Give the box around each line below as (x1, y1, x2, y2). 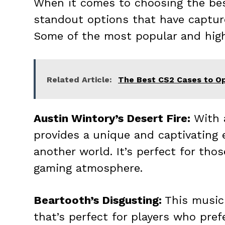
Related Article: (47, 75, 112, 85)
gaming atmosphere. (34, 162, 143, 175)
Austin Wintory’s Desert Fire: (34, 112, 190, 125)
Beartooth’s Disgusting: (34, 194, 165, 207)
